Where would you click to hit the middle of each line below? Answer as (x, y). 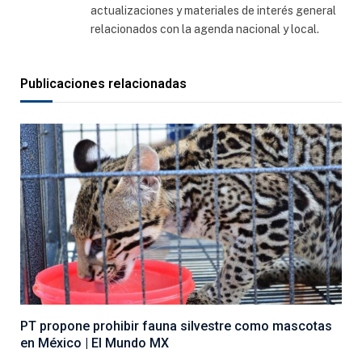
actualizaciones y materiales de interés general (213, 11)
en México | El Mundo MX (95, 343)
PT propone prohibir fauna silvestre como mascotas (176, 326)
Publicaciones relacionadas (103, 84)
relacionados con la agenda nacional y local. (205, 29)
